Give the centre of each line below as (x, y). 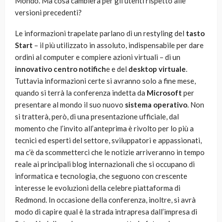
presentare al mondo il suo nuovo (70, 105)
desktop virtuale (157, 69)
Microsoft (164, 93)
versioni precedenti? (48, 13)
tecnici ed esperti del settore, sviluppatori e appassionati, (108, 140)
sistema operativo (156, 105)
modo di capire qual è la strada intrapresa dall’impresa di (106, 212)
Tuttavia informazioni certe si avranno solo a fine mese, (105, 81)
